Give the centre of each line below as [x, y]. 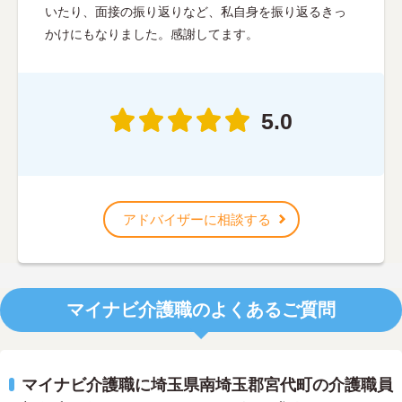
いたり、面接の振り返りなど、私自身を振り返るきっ [196, 11]
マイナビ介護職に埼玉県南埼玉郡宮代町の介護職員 [207, 385]
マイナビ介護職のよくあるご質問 [201, 309]
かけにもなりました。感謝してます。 [152, 34]
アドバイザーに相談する [197, 219]
